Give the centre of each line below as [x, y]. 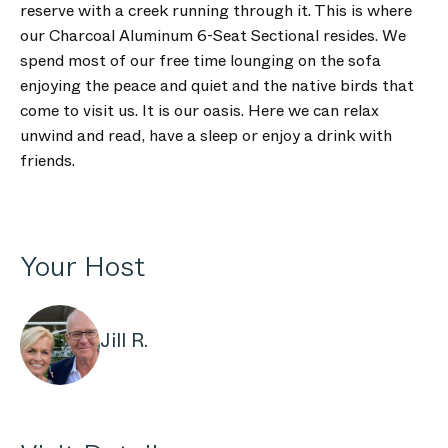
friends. [47, 160]
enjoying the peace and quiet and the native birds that [217, 85]
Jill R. [124, 340]
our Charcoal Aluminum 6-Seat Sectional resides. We [213, 35]
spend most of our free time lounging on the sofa [200, 60]
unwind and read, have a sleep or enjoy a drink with [206, 135]
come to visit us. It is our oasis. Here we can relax [199, 110]
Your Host [82, 266]
